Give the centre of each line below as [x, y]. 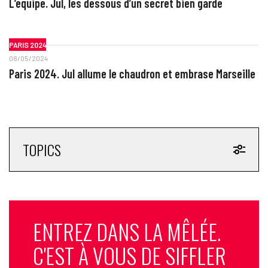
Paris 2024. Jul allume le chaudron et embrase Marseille [132, 74]
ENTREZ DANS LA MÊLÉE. [127, 232]
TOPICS [42, 150]
